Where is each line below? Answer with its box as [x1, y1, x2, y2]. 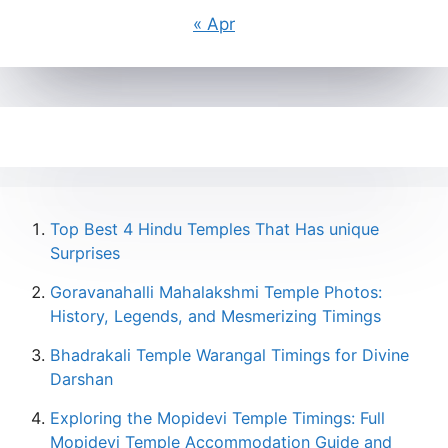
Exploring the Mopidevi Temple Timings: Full [50, 408, 385, 428]
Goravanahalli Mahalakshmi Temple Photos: [50, 282, 382, 302]
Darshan [50, 369, 113, 389]
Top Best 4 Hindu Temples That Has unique [50, 219, 379, 239]
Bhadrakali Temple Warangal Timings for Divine [50, 345, 409, 365]
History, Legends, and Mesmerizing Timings [50, 306, 381, 326]
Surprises [50, 243, 120, 263]
